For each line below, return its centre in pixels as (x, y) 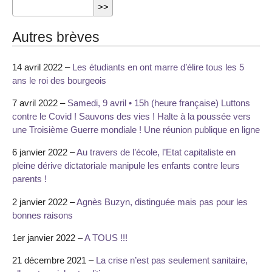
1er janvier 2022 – (48, 237)
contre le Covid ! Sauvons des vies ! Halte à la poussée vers (131, 117)
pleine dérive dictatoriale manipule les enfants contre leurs (126, 166)
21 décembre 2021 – (54, 260)
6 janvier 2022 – (44, 152)
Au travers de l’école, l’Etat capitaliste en (156, 152)
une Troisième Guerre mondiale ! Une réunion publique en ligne (136, 130)
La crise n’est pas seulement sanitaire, (172, 260)
